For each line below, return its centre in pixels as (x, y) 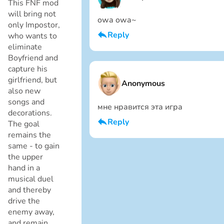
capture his (28, 69)
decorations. (30, 113)
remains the (29, 135)
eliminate (25, 47)
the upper (25, 157)
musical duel (31, 179)
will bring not (32, 14)
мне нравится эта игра (140, 107)
